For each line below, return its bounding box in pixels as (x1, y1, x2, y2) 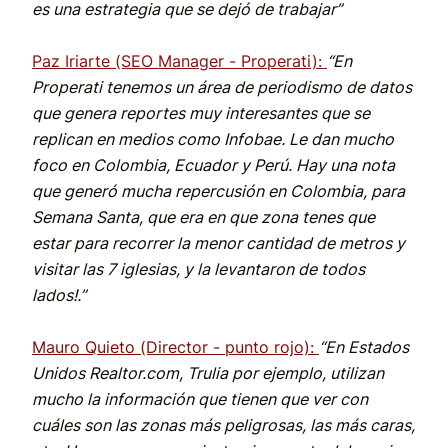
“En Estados (319, 337, 409, 358)
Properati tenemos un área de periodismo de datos (32, 77, 412, 98)
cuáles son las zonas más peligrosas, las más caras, (32, 415, 415, 436)
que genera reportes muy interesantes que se (32, 103, 370, 124)
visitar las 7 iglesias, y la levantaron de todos (32, 259, 365, 280)
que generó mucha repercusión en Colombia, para (32, 181, 405, 202)
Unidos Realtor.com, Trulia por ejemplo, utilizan (32, 363, 384, 384)
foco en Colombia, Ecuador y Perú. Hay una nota (32, 155, 395, 176)
